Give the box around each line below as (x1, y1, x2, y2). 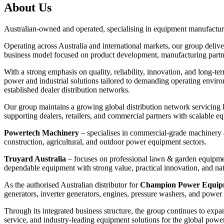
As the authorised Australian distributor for (4, 180, 140, 189)
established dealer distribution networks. (4, 85, 130, 94)
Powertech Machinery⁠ (4, 128, 79, 137)
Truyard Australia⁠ (4, 154, 66, 163)
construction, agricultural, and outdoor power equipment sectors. (4, 137, 206, 146)
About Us (4, 1, 51, 14)
